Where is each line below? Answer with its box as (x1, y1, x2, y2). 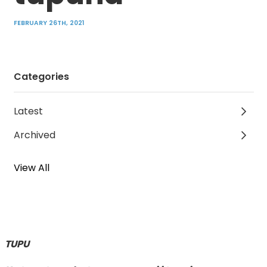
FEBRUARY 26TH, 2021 (13, 18, 84, 27)
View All (13, 160, 49, 175)
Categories (13, 69, 69, 83)
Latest (13, 104, 43, 118)
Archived (13, 128, 55, 142)
